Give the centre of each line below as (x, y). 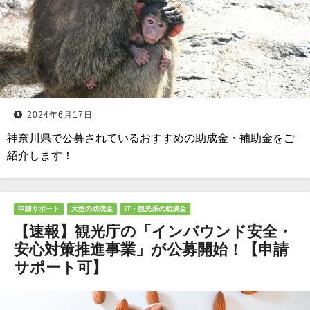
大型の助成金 (92, 209)
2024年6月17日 (60, 115)
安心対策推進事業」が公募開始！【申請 (151, 249)
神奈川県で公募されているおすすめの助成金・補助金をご (151, 138)
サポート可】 (61, 267)
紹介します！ (40, 155)
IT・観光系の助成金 (155, 209)
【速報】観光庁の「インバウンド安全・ (153, 231)
